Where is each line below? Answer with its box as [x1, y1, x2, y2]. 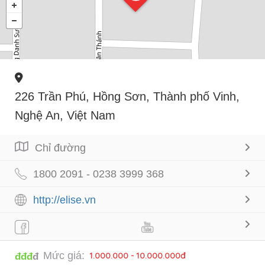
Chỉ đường [35, 141, 86, 154]
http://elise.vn [33, 193, 96, 206]
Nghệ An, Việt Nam [15, 108, 115, 122]
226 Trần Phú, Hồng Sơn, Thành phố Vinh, [15, 89, 240, 103]
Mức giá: [43, 249, 85, 261]
